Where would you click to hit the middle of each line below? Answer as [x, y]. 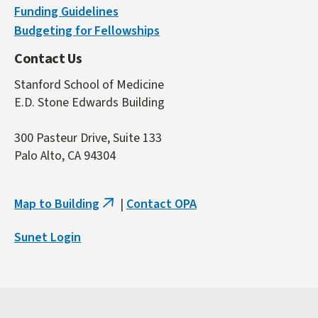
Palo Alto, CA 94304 [65, 155]
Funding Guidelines [66, 11]
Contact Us [48, 59]
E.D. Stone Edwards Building [89, 102]
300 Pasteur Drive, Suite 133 [88, 138]
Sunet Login [48, 237]
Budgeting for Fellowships [87, 31]
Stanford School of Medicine [91, 84]
